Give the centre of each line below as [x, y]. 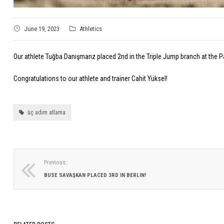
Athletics [91, 29]
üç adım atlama [46, 113]
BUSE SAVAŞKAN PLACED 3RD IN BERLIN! [95, 175]
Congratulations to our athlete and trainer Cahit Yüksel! [90, 79]
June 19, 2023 [42, 29]
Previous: [55, 162]
